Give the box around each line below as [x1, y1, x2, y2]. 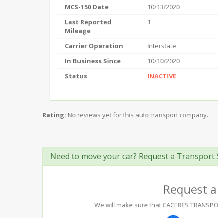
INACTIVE [147, 72, 176, 80]
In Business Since [65, 56, 121, 65]
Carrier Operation [65, 41, 123, 50]
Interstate [147, 41, 176, 50]
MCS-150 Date [65, 2, 109, 11]
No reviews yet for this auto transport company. [68, 110, 208, 119]
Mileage [65, 26, 91, 35]
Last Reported [65, 18, 111, 26]
